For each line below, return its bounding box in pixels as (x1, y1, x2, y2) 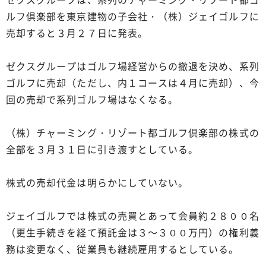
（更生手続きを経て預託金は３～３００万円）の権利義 (6, 224, 259, 239)
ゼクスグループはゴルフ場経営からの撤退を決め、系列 (6, 58, 259, 73)
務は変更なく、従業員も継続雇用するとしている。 (6, 241, 239, 256)
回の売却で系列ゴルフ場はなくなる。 (6, 91, 179, 106)
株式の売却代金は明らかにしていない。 (6, 175, 189, 189)
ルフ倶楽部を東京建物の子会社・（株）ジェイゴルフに (6, 8, 259, 23)
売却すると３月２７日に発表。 (6, 25, 148, 40)
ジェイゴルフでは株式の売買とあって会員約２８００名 (6, 208, 259, 223)
